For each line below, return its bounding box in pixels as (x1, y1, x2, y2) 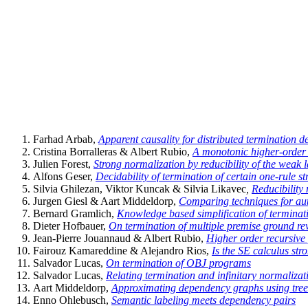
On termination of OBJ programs (106, 256, 251, 269)
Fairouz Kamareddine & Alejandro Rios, (33, 244, 209, 256)
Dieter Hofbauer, (33, 219, 106, 232)
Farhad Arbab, (33, 133, 96, 145)
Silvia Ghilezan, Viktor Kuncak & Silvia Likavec (33, 182, 246, 195)
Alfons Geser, (33, 170, 93, 182)
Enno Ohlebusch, (33, 294, 109, 306)
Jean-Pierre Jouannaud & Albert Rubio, (33, 232, 203, 244)
